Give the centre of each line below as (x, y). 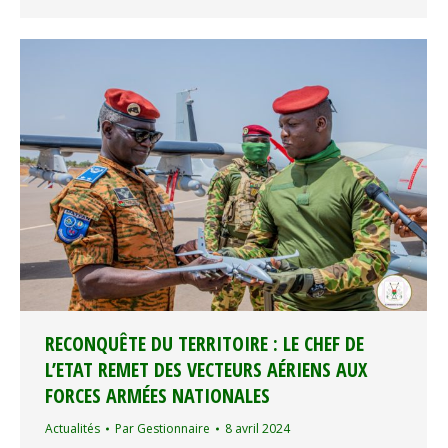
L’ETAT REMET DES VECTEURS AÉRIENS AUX (206, 370)
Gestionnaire (173, 429)
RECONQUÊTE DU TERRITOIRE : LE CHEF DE (204, 344)
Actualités (72, 429)
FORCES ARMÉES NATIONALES (157, 396)
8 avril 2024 (257, 429)
